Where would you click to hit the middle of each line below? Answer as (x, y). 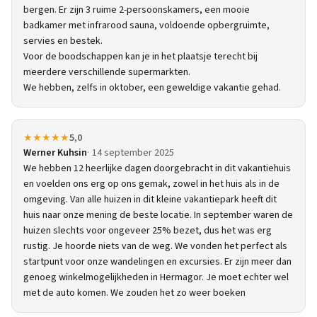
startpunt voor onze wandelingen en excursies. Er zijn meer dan (157, 262)
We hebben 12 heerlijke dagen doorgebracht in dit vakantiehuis (157, 168)
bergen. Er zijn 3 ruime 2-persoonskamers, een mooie (137, 10)
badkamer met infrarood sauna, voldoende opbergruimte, (146, 25)
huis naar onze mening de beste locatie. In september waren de (158, 215)
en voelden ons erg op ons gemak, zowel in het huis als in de (151, 184)
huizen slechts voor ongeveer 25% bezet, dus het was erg (148, 231)
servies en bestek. (63, 41)
